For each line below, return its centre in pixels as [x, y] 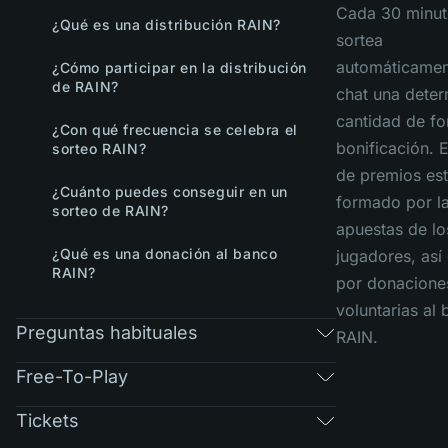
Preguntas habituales [107, 332]
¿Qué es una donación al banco [165, 253]
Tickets [47, 420]
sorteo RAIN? [99, 148]
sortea [359, 40]
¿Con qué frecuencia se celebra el [175, 129]
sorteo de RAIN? [110, 210]
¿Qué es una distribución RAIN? [166, 24]
